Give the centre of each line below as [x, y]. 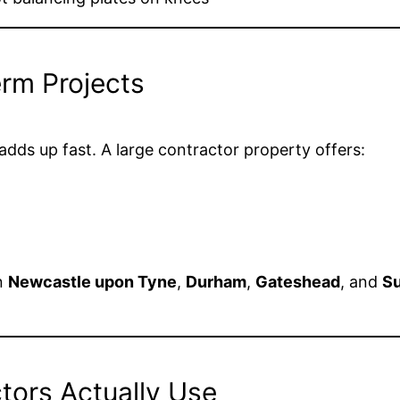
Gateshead [298, 281]
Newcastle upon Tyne [92, 281]
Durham [216, 281]
